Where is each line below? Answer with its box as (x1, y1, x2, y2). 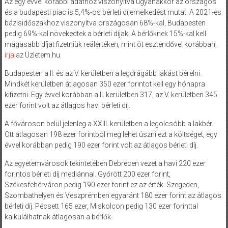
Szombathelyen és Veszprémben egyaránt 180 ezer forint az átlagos (4, 191, 221, 199)
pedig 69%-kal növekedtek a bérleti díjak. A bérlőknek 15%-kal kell (4, 29, 206, 38)
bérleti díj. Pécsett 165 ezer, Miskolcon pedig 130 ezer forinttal (4, 202, 198, 210)
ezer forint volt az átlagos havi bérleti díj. (4, 101, 130, 109)
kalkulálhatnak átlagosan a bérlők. (4, 212, 112, 221)
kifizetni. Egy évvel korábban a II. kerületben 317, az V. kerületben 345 (4, 90, 217, 99)
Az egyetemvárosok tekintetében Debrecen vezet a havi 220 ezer (4, 159, 206, 167)
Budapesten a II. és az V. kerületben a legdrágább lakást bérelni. (4, 69, 202, 77)
